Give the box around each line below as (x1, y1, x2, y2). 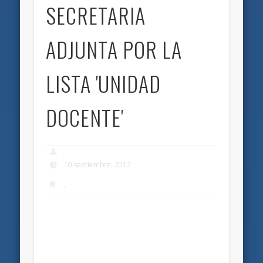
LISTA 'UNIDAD (46, 67, 161, 99)
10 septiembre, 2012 (64, 160, 131, 170)
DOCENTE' (46, 101, 124, 133)
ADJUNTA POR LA (46, 33, 183, 65)
